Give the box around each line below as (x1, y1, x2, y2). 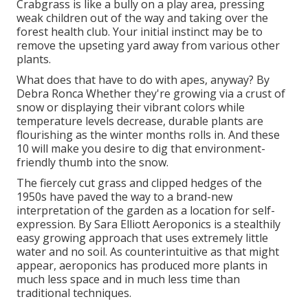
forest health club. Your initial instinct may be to (16, 23, 263, 39)
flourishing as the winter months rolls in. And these (16, 126, 280, 142)
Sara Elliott (94, 216, 150, 232)
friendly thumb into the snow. (16, 154, 168, 170)
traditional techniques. (16, 285, 131, 300)
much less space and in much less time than (16, 271, 240, 287)
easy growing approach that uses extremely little (16, 230, 268, 245)
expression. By (16, 216, 94, 232)
